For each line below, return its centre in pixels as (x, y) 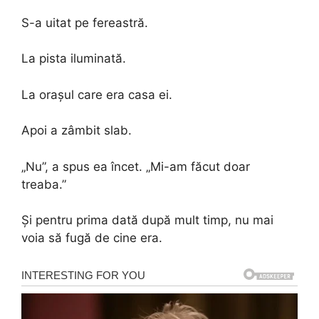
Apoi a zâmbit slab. (77, 130)
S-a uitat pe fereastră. (85, 22)
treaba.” (44, 184)
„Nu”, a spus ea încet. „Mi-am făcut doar (136, 166)
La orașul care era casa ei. (97, 94)
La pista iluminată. (74, 58)
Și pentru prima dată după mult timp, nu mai (147, 220)
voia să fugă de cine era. (92, 238)
